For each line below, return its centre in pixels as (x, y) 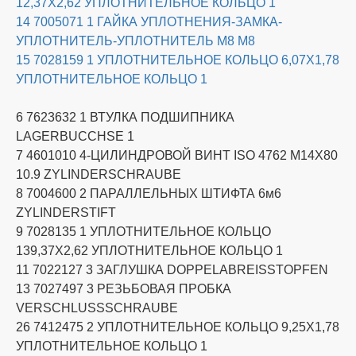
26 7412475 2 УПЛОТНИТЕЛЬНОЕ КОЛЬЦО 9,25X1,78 (178, 327)
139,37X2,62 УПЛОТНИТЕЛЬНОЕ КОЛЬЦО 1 (149, 251)
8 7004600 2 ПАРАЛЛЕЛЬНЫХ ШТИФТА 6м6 (149, 194)
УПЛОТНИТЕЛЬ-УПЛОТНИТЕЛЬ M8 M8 (135, 41)
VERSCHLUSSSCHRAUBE (97, 308)
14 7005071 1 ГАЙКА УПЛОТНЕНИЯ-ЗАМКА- (149, 22)
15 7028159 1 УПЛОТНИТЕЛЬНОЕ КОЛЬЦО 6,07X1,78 (178, 60)
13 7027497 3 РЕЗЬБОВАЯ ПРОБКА (124, 289)
